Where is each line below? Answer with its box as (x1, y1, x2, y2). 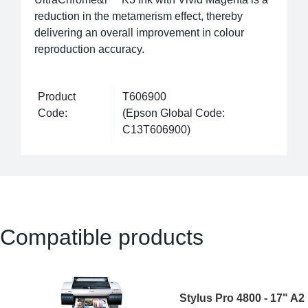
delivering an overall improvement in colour (34, 27, 244, 38)
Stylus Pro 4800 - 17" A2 (179, 292, 305, 305)
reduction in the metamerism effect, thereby (34, 10, 243, 22)
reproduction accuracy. (34, 43, 144, 55)
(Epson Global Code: (122, 107, 225, 119)
